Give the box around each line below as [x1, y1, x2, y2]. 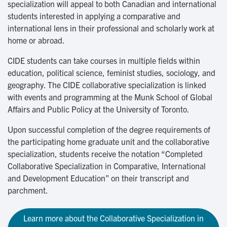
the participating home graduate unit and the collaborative [8, 136, 209, 147]
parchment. [8, 185, 48, 196]
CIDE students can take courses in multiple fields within [8, 55, 200, 66]
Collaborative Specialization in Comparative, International [8, 161, 206, 171]
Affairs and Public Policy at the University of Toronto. [8, 104, 190, 115]
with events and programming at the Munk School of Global [8, 92, 212, 102]
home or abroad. [8, 35, 65, 46]
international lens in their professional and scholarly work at [8, 23, 214, 33]
